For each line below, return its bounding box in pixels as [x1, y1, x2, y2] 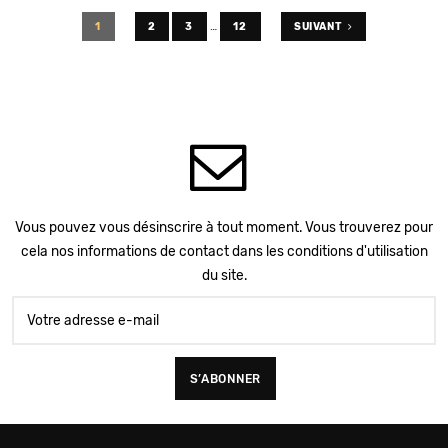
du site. [201, 266, 247, 283]
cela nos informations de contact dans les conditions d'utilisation [20, 242, 428, 259]
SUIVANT [293, 19, 343, 33]
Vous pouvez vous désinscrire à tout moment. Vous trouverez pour [15, 218, 433, 235]
